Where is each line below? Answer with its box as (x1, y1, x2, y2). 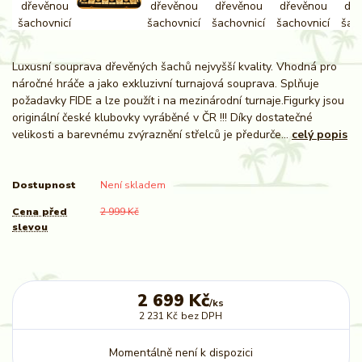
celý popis (292, 126, 347, 142)
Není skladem (99, 179, 166, 192)
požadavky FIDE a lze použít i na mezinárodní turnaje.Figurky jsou (12, 92, 344, 108)
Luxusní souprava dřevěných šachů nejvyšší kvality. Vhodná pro (12, 58, 337, 74)
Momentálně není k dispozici (108, 344, 253, 360)
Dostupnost (12, 179, 76, 192)
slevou (12, 220, 48, 234)
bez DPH (181, 309, 223, 322)
